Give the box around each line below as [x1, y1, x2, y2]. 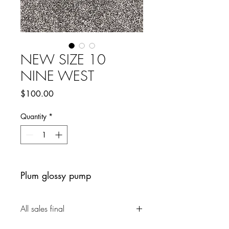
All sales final [20, 203, 64, 214]
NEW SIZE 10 [20, 51, 106, 68]
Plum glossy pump [20, 169, 91, 181]
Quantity [20, 111, 47, 121]
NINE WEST [20, 67, 94, 85]
